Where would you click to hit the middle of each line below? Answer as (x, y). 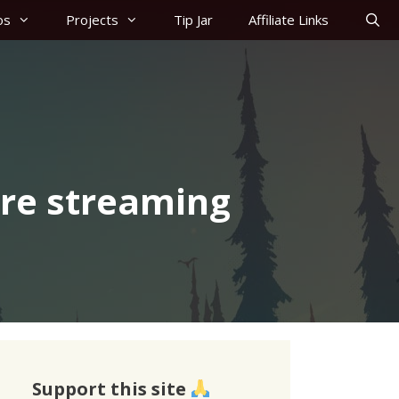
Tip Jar (193, 20)
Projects (92, 20)
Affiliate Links (288, 20)
